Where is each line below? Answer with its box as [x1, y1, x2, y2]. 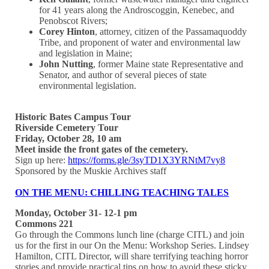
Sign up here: [15, 154, 68, 165]
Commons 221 [15, 218, 74, 229]
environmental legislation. [39, 80, 137, 91]
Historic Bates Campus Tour [15, 111, 131, 122]
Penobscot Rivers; [39, 15, 108, 26]
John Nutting [39, 58, 94, 69]
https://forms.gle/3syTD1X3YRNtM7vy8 [68, 154, 226, 165]
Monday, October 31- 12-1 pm [15, 207, 138, 218]
